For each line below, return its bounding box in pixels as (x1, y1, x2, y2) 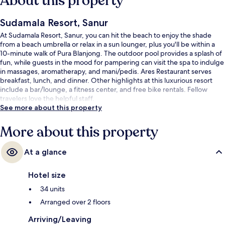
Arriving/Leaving (28, 214, 91, 224)
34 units (40, 184, 65, 193)
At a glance (24, 147, 67, 157)
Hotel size (28, 170, 66, 180)
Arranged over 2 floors (40, 197, 110, 206)
